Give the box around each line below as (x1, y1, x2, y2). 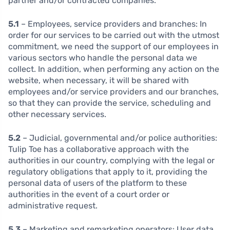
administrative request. (8, 201, 98, 211)
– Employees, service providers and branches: (19, 19, 200, 29)
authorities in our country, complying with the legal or (8, 156, 215, 166)
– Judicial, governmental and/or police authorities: (21, 133, 217, 143)
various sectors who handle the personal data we (8, 53, 197, 63)
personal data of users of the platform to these (8, 178, 187, 188)
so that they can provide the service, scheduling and (8, 98, 211, 108)
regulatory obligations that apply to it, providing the (8, 167, 207, 177)
